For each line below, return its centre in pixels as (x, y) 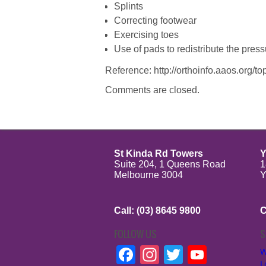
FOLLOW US (135, 234)
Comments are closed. (152, 90)
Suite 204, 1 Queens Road (170, 164)
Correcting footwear (155, 20)
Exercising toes (146, 34)
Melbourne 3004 (148, 175)
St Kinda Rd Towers (159, 153)
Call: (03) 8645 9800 (157, 210)
